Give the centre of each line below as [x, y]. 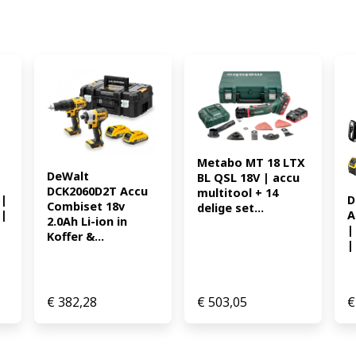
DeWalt [68, 176]
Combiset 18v [86, 206]
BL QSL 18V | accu [248, 178]
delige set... [230, 208]
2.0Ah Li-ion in [87, 221]
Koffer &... [76, 236]
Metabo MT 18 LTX [251, 163]
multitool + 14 [237, 193]
